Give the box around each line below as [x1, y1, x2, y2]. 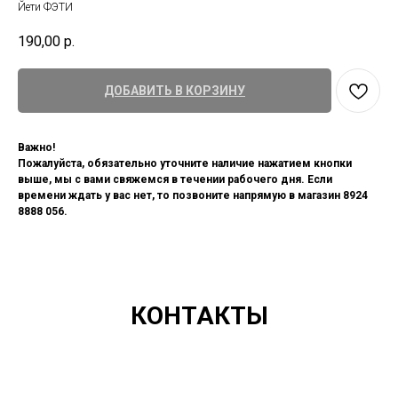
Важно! [18, 141, 55, 155]
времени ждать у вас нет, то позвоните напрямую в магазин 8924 [18, 189, 368, 203]
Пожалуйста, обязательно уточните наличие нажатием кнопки [18, 157, 352, 171]
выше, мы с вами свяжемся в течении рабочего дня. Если [18, 173, 332, 187]
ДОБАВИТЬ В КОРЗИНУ [104, 84, 245, 99]
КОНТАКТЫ [130, 301, 268, 331]
